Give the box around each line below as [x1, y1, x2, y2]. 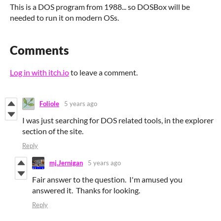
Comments [10, 42, 69, 57]
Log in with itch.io [10, 67, 69, 77]
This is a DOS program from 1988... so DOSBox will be [10, 1, 190, 11]
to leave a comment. [69, 67, 138, 77]
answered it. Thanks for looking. [32, 185, 140, 195]
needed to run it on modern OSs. [10, 12, 119, 22]
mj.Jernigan [49, 159, 83, 167]
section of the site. [22, 126, 83, 136]
